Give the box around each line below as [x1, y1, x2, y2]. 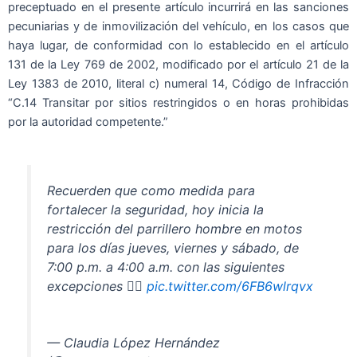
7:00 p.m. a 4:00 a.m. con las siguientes [47, 259, 285, 276]
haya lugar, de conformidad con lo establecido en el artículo [8, 37, 349, 53]
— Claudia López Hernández [47, 334, 221, 351]
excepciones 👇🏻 [47, 278, 147, 295]
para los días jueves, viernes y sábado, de [47, 240, 300, 257]
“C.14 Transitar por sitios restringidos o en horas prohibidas [8, 95, 349, 110]
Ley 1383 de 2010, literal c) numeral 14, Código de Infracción [8, 76, 349, 91]
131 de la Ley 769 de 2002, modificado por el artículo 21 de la [8, 57, 349, 72]
